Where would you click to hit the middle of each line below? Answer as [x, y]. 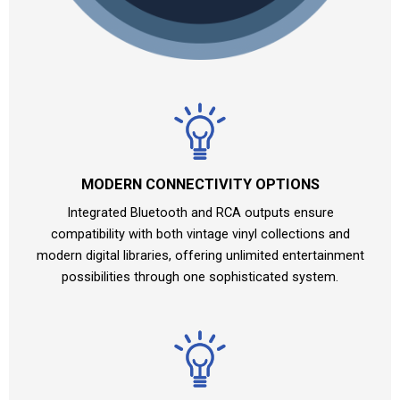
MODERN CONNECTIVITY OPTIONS [200, 185]
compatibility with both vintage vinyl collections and [200, 234]
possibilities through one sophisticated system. [200, 277]
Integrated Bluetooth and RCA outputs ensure [200, 213]
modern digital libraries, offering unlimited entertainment [200, 256]
